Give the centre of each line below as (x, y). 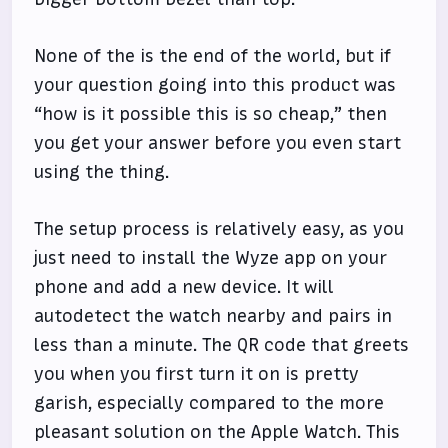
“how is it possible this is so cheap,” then (211, 114)
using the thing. (102, 172)
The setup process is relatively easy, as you (219, 229)
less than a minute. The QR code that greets (222, 345)
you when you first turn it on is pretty (197, 374)
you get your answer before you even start (218, 143)
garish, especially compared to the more (209, 403)
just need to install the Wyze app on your (211, 258)
